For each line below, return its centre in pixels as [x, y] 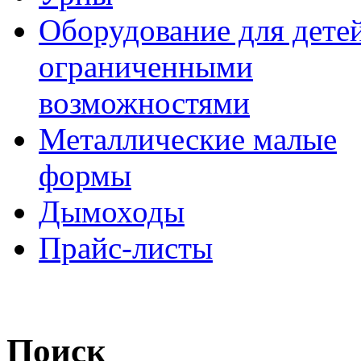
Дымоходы [112, 212]
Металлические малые [188, 139]
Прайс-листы [126, 248]
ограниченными [146, 66]
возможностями [144, 103]
